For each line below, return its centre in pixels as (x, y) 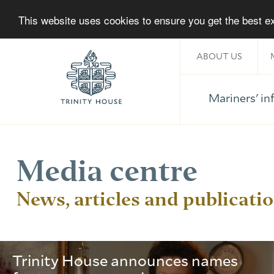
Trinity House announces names (125, 262)
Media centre (107, 171)
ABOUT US (219, 57)
